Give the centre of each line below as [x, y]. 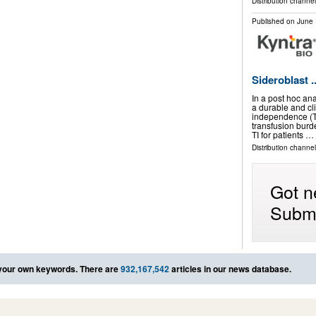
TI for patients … [282, 134]
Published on [274, 22]
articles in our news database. [230, 268]
